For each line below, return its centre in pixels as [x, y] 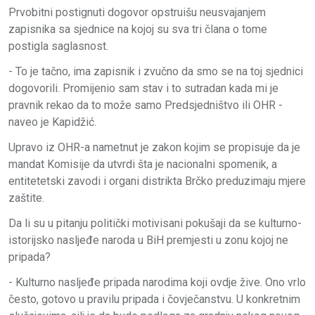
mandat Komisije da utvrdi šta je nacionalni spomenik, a [143, 164]
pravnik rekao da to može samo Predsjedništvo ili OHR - [146, 105]
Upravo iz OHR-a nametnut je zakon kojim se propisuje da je [154, 147]
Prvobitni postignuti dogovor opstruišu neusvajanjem [137, 12]
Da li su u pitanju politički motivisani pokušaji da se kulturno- [155, 223]
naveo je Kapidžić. [52, 122]
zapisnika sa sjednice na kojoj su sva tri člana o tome [138, 29]
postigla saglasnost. [58, 46]
